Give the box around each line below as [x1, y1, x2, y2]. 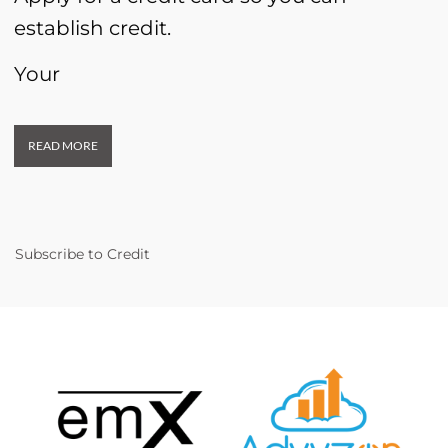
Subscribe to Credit [15, 245, 150, 264]
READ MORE [28, 137, 98, 153]
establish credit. [14, 15, 171, 40]
